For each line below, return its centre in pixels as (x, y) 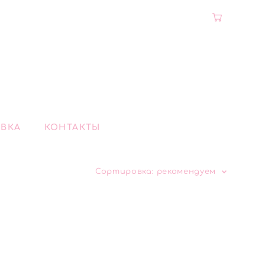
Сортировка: (125, 172)
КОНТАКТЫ (72, 127)
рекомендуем (186, 172)
